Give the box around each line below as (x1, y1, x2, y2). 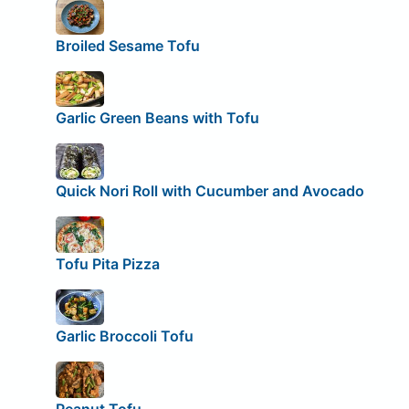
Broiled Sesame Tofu (55, 36, 200, 55)
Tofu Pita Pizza (55, 254, 160, 273)
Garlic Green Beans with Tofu (55, 109, 259, 128)
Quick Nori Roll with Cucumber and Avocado (55, 182, 364, 201)
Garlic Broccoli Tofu (55, 327, 194, 346)
